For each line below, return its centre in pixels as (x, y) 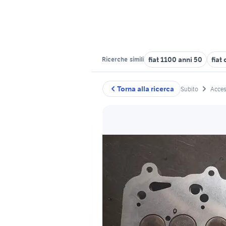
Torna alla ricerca (146, 89)
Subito (189, 89)
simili (136, 59)
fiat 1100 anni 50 (175, 60)
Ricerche (115, 59)
